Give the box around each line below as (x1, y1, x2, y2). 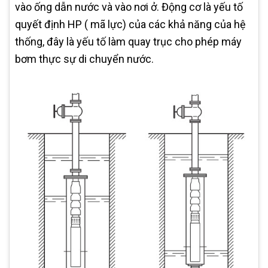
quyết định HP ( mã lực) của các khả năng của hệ (15, 17, 246, 31)
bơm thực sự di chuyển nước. (15, 52, 156, 65)
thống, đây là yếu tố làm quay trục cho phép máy (15, 35, 242, 48)
